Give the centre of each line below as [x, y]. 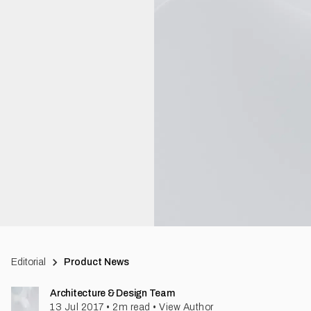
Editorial [28, 262]
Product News [97, 262]
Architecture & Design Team [112, 293]
